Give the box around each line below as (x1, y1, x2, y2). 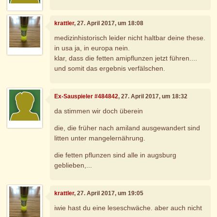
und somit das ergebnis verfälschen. (54, 64, 166, 72)
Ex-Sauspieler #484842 (54, 93, 119, 100)
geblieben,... (54, 161, 93, 169)
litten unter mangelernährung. (54, 134, 146, 142)
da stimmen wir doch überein (54, 107, 143, 115)
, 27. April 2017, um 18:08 (74, 20, 144, 27)
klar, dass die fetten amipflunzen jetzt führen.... (54, 54, 198, 62)
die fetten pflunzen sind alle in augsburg (54, 151, 177, 159)
